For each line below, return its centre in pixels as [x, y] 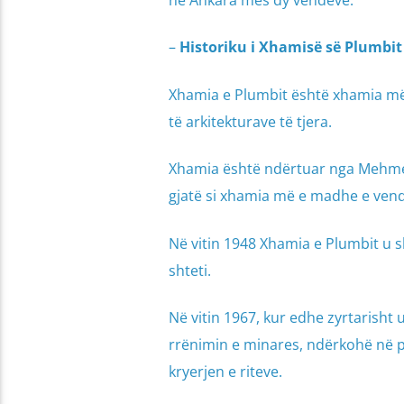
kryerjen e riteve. [225, 371]
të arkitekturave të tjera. [250, 121]
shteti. [189, 270]
